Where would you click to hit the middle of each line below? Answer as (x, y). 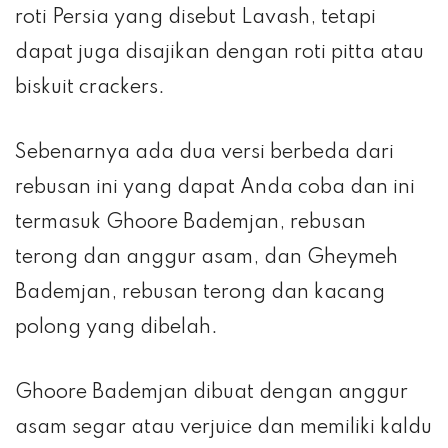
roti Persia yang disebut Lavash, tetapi (195, 17)
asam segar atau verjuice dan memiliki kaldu (223, 427)
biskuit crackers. (90, 87)
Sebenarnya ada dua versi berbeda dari (204, 152)
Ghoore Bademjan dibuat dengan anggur (211, 392)
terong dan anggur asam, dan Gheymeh (206, 257)
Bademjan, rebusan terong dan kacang (200, 292)
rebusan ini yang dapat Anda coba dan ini (215, 187)
